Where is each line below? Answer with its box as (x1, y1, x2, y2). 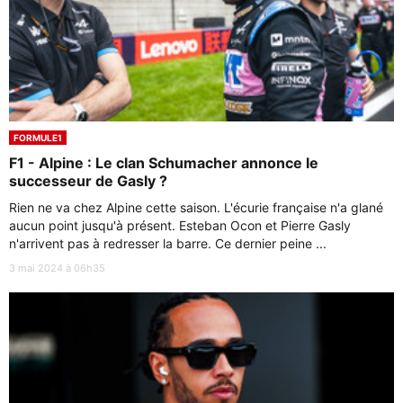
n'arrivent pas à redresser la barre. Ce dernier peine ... (9, 235, 327, 251)
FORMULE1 (13, 131, 62, 143)
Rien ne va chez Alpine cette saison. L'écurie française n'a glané (9, 199, 383, 215)
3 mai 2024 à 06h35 (9, 261, 105, 274)
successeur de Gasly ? (9, 171, 167, 190)
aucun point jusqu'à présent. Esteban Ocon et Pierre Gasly (9, 217, 351, 233)
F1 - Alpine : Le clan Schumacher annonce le (9, 153, 318, 172)
